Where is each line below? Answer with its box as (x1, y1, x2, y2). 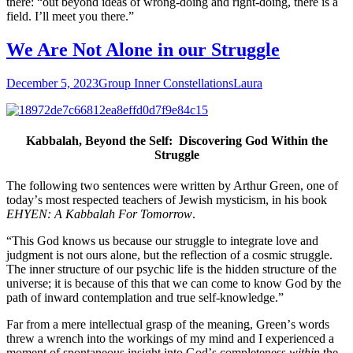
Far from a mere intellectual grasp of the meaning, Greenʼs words (6, 318, 329, 332)
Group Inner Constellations (98, 76, 233, 90)
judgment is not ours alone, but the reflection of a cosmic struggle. (6, 248, 333, 262)
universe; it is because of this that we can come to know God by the (6, 277, 341, 291)
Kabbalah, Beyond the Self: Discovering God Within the (25, 133, 328, 147)
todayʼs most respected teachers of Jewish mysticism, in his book (6, 193, 327, 207)
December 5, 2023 (6, 76, 98, 90)
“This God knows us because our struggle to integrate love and (6, 234, 318, 248)
